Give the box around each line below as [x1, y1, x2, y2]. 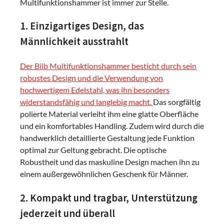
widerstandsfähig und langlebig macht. [20, 97, 153, 107]
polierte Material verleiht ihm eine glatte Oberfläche [20, 109, 198, 119]
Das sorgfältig [153, 97, 200, 107]
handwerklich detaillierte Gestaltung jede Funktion [20, 133, 194, 143]
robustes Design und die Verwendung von [20, 73, 163, 83]
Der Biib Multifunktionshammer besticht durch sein [20, 61, 196, 71]
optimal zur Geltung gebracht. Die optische [20, 145, 166, 155]
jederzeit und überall [20, 206, 115, 220]
